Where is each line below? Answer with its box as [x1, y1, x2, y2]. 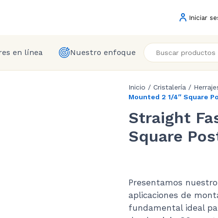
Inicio [128, 83, 145, 91]
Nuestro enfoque [70, 48, 136, 57]
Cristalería [153, 83, 186, 91]
